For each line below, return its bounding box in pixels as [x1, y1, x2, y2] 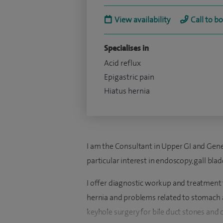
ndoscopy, [160, 155, 194, 166]
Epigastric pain [104, 72, 154, 82]
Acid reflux [104, 58, 141, 68]
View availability [114, 14, 170, 25]
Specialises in [104, 43, 149, 53]
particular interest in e [87, 155, 160, 166]
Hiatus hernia [104, 86, 150, 96]
